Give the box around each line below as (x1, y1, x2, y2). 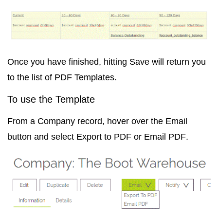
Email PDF (144, 131, 186, 142)
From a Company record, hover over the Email (7, 116, 187, 126)
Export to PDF (76, 131, 131, 142)
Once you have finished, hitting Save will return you (7, 56, 206, 67)
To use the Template (7, 93, 95, 105)
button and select (7, 131, 76, 142)
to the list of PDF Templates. (7, 72, 117, 82)
